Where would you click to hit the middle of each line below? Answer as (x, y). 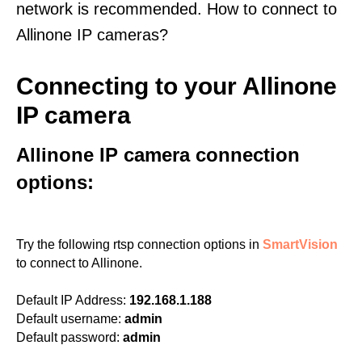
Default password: (68, 337)
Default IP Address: (71, 300)
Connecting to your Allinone (177, 86)
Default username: (69, 319)
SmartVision (300, 244)
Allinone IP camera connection (158, 155)
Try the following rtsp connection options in (139, 244)
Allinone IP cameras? (92, 35)
